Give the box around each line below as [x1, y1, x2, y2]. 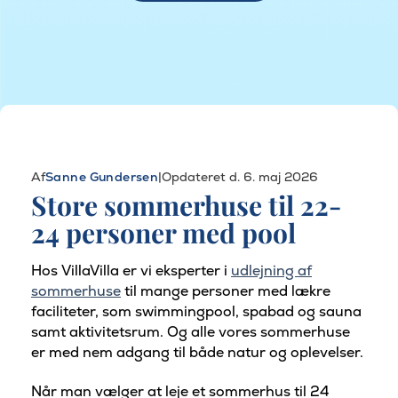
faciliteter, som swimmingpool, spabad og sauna [31, 301, 362, 321]
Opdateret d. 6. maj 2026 [162, 168, 319, 185]
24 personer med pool [31, 214, 296, 251]
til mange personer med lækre [121, 281, 330, 300]
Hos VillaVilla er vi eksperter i [31, 260, 231, 280]
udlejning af [231, 260, 312, 280]
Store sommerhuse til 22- [31, 187, 341, 223]
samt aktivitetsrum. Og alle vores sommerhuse [31, 322, 350, 341]
